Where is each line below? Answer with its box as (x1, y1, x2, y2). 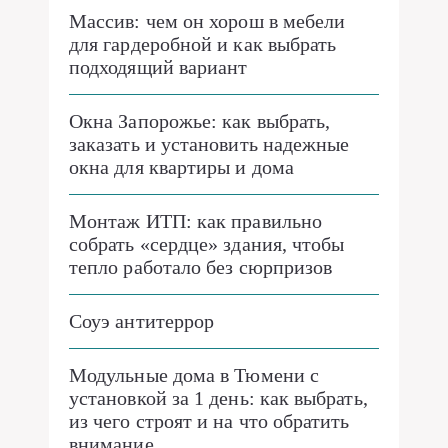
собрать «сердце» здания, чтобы (69, 233, 345, 255)
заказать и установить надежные (69, 133, 350, 155)
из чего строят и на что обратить (69, 410, 350, 432)
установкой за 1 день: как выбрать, (69, 387, 368, 409)
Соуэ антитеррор (69, 310, 215, 332)
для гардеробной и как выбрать (69, 33, 337, 55)
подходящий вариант (69, 56, 248, 78)
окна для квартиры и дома (69, 156, 294, 178)
